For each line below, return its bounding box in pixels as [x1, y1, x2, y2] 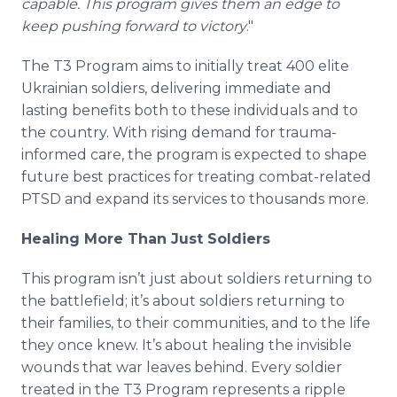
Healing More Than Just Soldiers [21, 230, 270, 247]
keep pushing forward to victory [21, 18, 246, 35]
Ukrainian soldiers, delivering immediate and [21, 80, 331, 97]
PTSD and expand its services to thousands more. [21, 191, 369, 207]
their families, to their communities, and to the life [21, 315, 370, 331]
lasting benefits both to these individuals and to [21, 102, 358, 119]
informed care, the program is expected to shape [21, 146, 367, 163]
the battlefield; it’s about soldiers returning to [21, 292, 345, 309]
